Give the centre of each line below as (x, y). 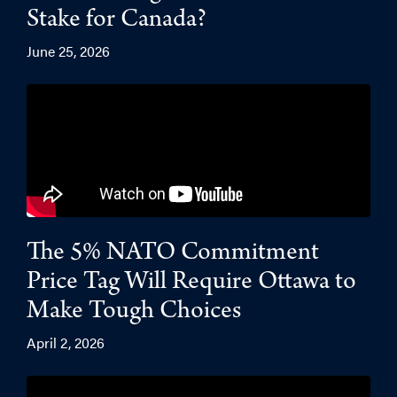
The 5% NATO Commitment (173, 255)
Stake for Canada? (117, 22)
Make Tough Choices (134, 313)
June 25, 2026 (68, 51)
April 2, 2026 (66, 343)
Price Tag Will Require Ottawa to (191, 284)
